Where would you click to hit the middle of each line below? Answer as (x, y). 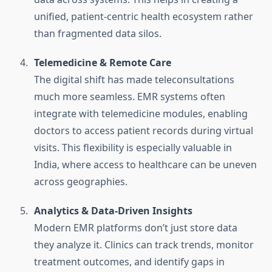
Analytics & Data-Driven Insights (113, 211)
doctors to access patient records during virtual (144, 131)
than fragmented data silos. (98, 34)
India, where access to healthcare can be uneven (145, 165)
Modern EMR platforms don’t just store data (137, 228)
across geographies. (81, 182)
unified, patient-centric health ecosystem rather (144, 17)
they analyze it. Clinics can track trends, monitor (144, 245)
